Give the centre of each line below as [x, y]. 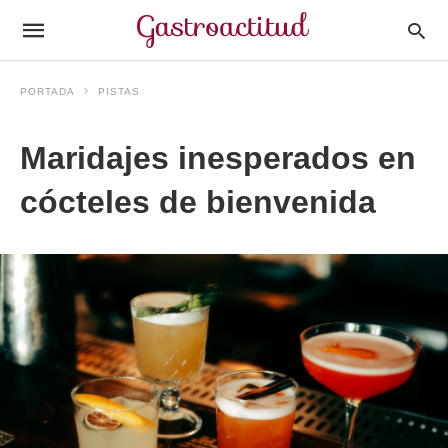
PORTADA [47, 91]
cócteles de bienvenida [198, 202]
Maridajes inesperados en [218, 158]
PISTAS [119, 91]
